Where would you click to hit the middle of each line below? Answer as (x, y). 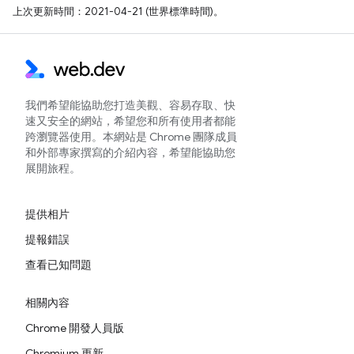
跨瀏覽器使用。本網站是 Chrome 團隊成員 (131, 136)
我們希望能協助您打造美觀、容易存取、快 (130, 105)
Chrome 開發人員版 (75, 328)
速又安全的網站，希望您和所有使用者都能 (130, 121)
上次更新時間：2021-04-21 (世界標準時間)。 (118, 11)
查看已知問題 (58, 264)
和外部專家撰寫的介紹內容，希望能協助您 (130, 152)
